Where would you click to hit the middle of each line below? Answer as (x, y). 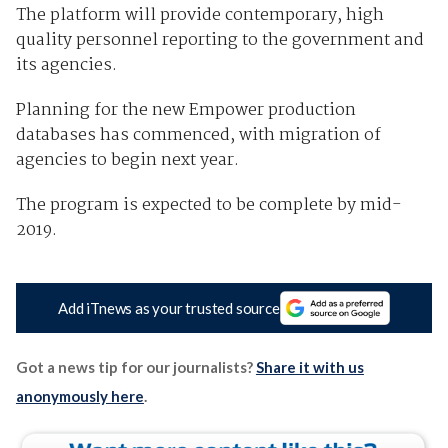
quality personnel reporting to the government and (219, 40)
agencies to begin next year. (127, 160)
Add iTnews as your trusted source (169, 308)
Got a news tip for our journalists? (135, 367)
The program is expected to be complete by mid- (208, 205)
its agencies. (66, 65)
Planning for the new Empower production (185, 110)
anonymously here (79, 396)
